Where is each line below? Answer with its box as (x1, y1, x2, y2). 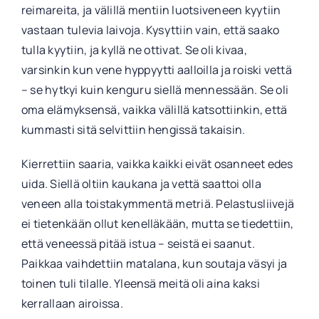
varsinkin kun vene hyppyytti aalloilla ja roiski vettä (21, 62, 292, 78)
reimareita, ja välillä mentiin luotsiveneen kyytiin (21, 2, 281, 19)
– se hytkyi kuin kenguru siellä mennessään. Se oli (21, 82, 288, 98)
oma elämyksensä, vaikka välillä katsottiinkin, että (21, 102, 288, 118)
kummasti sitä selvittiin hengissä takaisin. (21, 122, 246, 138)
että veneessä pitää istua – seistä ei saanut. (21, 236, 255, 252)
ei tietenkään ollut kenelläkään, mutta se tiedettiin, (21, 216, 294, 232)
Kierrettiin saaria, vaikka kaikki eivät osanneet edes (21, 156, 293, 172)
